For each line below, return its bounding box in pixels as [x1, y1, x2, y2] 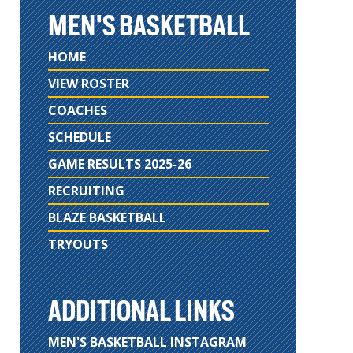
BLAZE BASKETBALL [48, 209, 166, 226]
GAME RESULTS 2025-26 [48, 155, 191, 173]
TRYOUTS [48, 236, 108, 253]
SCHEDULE [48, 128, 111, 146]
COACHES [48, 102, 107, 119]
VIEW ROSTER [48, 75, 129, 92]
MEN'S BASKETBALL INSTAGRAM [48, 333, 247, 351]
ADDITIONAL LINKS [48, 295, 235, 327]
